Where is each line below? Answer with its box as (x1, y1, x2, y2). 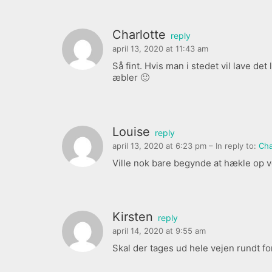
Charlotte (112, 27, 166, 42)
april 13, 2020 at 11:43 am (112, 44, 208, 54)
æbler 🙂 (112, 72, 149, 84)
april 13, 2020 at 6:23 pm (112, 140, 209, 151)
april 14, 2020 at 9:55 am (112, 226, 206, 236)
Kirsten (112, 209, 153, 225)
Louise (112, 124, 150, 139)
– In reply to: (209, 140, 259, 151)
